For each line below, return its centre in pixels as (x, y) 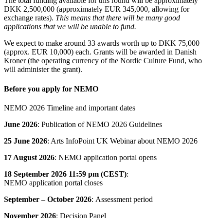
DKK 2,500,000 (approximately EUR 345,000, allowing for (97, 9)
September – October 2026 (48, 199)
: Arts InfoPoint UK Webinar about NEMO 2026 (122, 141)
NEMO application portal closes (53, 182)
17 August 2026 (29, 157)
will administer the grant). (43, 70)
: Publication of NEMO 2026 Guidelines (100, 124)
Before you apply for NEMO (51, 89)
